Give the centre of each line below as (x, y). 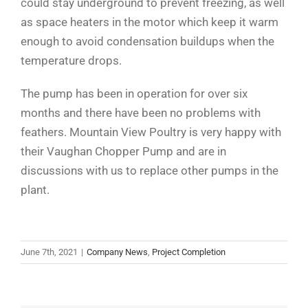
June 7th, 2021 (49, 252)
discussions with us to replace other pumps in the (149, 170)
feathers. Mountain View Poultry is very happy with (151, 132)
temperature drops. (71, 60)
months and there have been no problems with (140, 112)
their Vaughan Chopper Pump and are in (123, 151)
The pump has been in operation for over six (134, 93)
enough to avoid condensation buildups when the (147, 41)
